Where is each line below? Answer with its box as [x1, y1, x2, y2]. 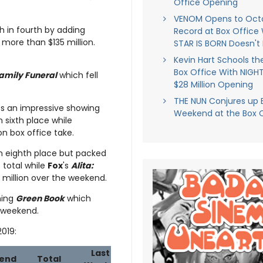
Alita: [71, 160, 93, 172]
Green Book [16, 193, 65, 205]
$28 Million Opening [173, 79, 253, 90]
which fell [57, 69, 98, 82]
